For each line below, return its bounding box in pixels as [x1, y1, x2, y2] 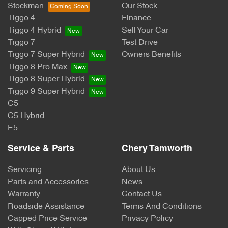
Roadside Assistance [8, 203, 84, 211]
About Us [122, 166, 155, 175]
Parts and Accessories [8, 178, 89, 187]
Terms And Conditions [122, 203, 202, 211]
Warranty [8, 190, 40, 199]
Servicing [8, 166, 42, 175]
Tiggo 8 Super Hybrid [8, 75, 85, 84]
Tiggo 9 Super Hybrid [8, 88, 85, 96]
